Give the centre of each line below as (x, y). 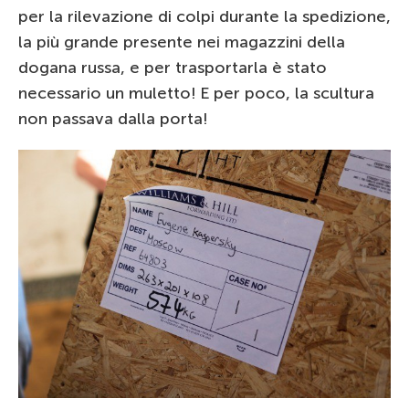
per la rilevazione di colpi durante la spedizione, (204, 16)
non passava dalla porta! (113, 118)
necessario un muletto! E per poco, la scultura (196, 93)
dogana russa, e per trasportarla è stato (173, 67)
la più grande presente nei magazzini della (182, 42)
